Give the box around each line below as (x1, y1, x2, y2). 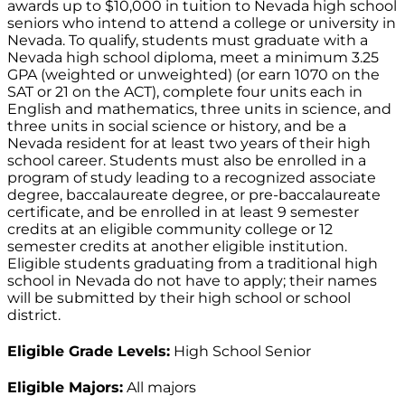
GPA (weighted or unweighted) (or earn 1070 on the (7, 66, 380, 84)
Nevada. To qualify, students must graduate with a (7, 32, 368, 50)
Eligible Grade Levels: (7, 343, 170, 361)
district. (7, 306, 61, 325)
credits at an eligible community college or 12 (7, 221, 333, 239)
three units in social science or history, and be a (7, 118, 346, 136)
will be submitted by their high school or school (7, 289, 351, 307)
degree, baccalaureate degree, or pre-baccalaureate (7, 186, 381, 204)
